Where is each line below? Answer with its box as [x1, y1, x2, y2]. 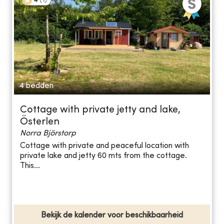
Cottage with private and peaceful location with [20, 142, 189, 150]
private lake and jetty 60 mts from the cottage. [20, 152, 187, 160]
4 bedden [19, 81, 53, 90]
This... [20, 162, 40, 170]
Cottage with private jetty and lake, [20, 105, 180, 115]
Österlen [20, 117, 59, 127]
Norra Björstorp [20, 129, 76, 137]
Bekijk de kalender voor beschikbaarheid [41, 211, 183, 219]
